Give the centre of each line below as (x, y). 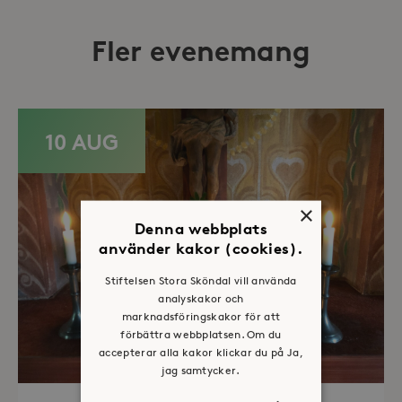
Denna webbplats (201, 227)
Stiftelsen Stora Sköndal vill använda (201, 280)
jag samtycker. (201, 369)
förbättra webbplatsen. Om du (201, 333)
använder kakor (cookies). (201, 247)
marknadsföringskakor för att (201, 315)
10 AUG (82, 142)
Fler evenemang (201, 51)
